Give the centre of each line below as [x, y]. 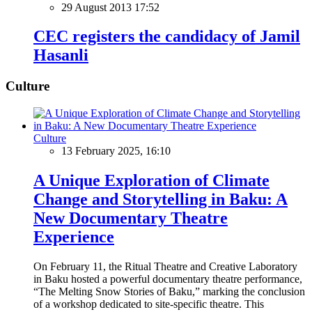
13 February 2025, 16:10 [116, 151]
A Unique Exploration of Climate [151, 180]
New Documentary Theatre [131, 218]
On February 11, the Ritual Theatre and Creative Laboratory [165, 266]
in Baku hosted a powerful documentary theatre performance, [168, 279]
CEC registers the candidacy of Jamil [167, 37]
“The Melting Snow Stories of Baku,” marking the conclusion [169, 291]
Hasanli [61, 55]
